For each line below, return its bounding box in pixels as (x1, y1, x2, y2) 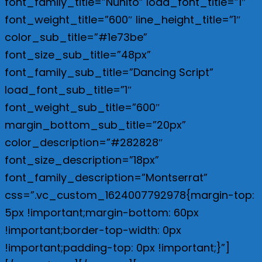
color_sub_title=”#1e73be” (5, 29, 147, 44)
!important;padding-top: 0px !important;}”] (5, 240, 230, 255)
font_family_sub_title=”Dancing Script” (5, 64, 213, 80)
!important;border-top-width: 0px (5, 222, 181, 237)
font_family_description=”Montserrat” (5, 170, 208, 185)
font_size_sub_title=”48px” (5, 47, 151, 62)
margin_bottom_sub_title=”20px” (5, 117, 186, 132)
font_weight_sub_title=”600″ (5, 99, 160, 115)
